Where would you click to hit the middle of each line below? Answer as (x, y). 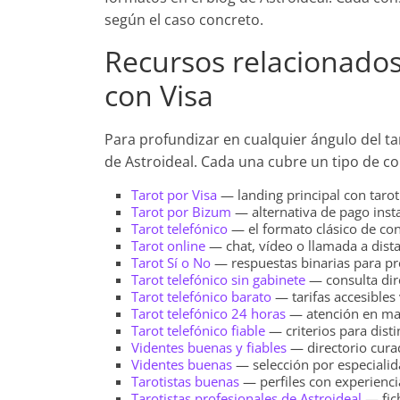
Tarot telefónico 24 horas (208, 313)
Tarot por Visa (174, 195)
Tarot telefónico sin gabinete (218, 279)
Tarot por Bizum (181, 212)
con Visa (159, 95)
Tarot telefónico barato (201, 296)
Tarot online (168, 246)
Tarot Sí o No (171, 262)
